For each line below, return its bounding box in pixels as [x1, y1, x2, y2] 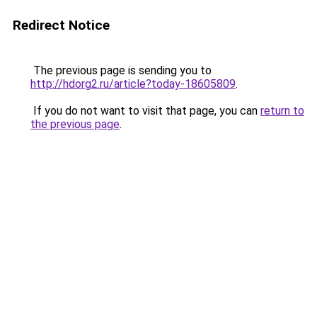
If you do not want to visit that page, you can [30, 104, 260, 117]
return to [260, 104, 304, 117]
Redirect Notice [13, 17, 110, 33]
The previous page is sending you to [30, 64, 212, 77]
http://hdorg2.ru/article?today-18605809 [30, 77, 236, 91]
